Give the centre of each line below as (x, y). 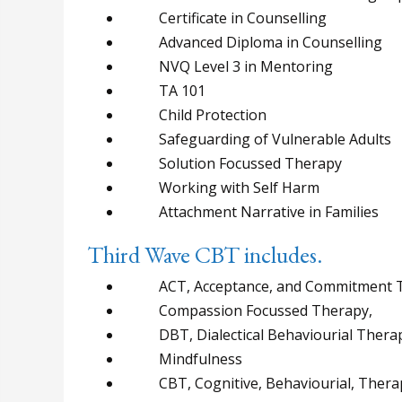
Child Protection (195, 114)
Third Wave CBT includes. (205, 255)
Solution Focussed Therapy (232, 163)
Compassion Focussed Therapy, (248, 310)
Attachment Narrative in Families (251, 211)
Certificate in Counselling (225, 17)
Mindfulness (183, 358)
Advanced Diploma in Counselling (253, 42)
